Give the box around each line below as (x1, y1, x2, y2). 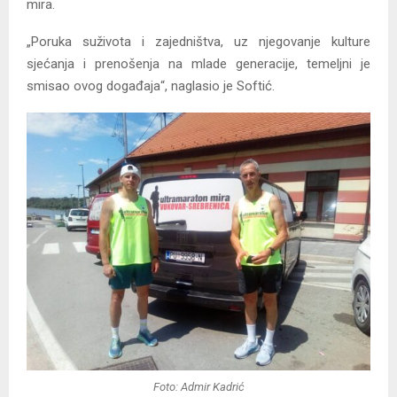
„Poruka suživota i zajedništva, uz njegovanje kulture (27, 33, 370, 50)
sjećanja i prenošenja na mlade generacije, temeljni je (27, 55, 370, 72)
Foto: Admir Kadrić (152, 379, 245, 393)
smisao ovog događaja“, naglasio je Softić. (27, 77, 275, 94)
